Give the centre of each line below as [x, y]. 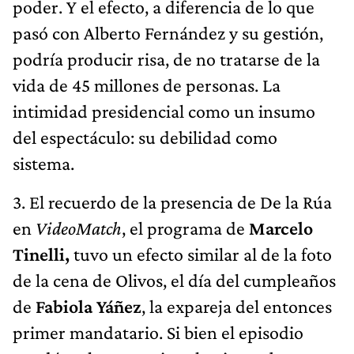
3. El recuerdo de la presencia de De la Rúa [172, 201]
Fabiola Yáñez [88, 306]
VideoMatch [79, 228]
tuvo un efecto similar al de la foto [201, 254]
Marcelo [281, 228]
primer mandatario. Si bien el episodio [158, 332]
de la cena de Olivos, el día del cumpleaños [174, 280]
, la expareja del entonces [237, 306]
